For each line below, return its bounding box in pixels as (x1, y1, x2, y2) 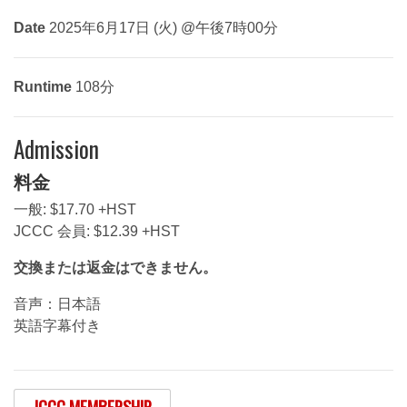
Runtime (14, 79, 72, 95)
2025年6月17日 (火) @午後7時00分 (49, 20, 278, 36)
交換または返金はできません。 (14, 260, 217, 276)
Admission (14, 132, 99, 166)
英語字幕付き (14, 318, 101, 334)
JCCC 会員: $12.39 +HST (14, 223, 180, 240)
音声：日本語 (14, 296, 101, 313)
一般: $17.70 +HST (14, 202, 136, 218)
